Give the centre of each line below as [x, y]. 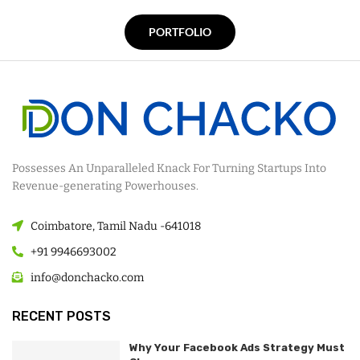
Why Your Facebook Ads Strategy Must [237, 347]
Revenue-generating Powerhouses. [105, 186]
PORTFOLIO [180, 32]
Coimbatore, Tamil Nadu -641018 [115, 226]
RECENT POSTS [61, 316]
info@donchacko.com [87, 277]
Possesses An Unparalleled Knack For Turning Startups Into [169, 168]
